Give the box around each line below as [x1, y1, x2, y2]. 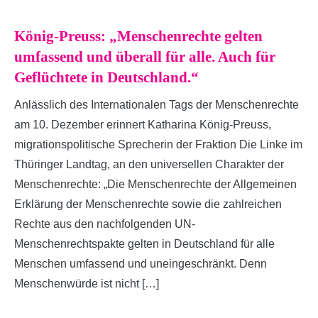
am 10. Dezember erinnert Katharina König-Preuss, [14, 118, 271, 131]
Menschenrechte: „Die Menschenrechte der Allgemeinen [14, 177, 297, 190]
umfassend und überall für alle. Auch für [14, 48, 275, 65]
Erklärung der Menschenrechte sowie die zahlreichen [14, 197, 282, 210]
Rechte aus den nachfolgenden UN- [14, 217, 195, 230]
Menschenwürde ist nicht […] [14, 277, 159, 290]
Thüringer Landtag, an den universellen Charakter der [14, 158, 284, 170]
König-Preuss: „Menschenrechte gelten [14, 27, 263, 45]
